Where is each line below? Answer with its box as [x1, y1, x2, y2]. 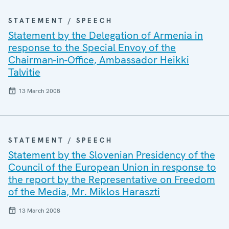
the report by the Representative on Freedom [8, 173, 215, 186]
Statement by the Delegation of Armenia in [8, 29, 203, 42]
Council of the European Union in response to [8, 161, 216, 174]
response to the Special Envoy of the [8, 41, 176, 54]
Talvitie [8, 65, 40, 79]
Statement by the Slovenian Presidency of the [8, 148, 215, 162]
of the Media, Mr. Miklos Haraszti [8, 185, 160, 198]
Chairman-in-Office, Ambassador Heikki [8, 53, 189, 66]
